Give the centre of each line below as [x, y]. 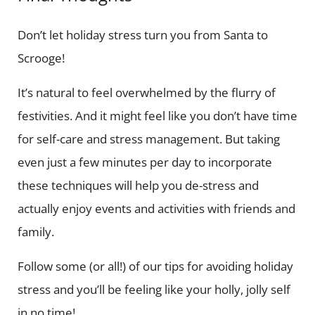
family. [37, 231]
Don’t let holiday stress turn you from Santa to [142, 34]
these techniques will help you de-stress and [138, 185]
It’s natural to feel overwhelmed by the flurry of [146, 92]
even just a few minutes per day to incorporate [144, 162]
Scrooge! [42, 58]
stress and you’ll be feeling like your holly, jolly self [154, 289]
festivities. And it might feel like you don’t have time [157, 115]
